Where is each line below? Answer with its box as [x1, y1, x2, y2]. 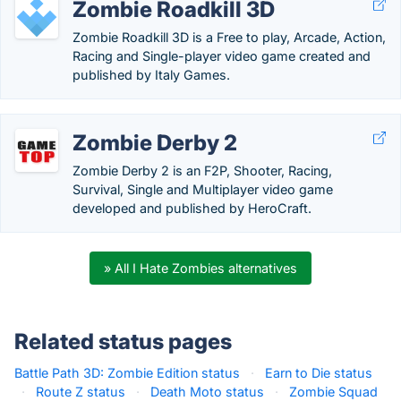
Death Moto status [150, 384, 264, 399]
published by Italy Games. [73, 67, 230, 82]
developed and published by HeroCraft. [73, 200, 311, 216]
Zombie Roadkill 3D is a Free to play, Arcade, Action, [73, 30, 386, 45]
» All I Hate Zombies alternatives [104, 260, 297, 276]
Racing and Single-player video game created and [73, 48, 371, 64]
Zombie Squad [289, 384, 378, 399]
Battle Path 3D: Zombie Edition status [14, 365, 240, 380]
